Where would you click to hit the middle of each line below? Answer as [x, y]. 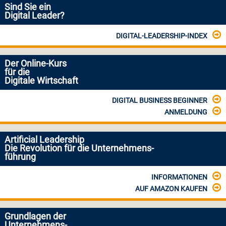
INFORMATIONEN [179, 177]
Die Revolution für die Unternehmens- [79, 149]
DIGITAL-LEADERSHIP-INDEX [161, 36]
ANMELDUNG [186, 112]
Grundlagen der [35, 216]
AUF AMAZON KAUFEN [171, 188]
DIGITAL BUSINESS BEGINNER [159, 101]
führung [20, 157]
